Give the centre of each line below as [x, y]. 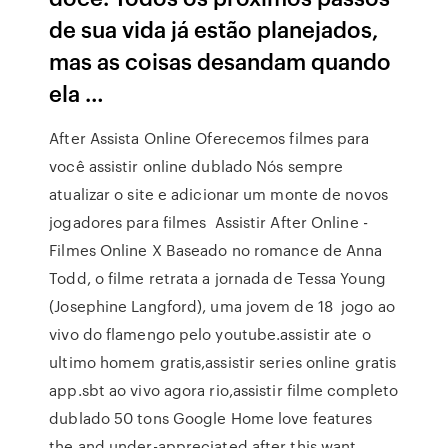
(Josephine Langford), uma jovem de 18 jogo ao [222, 306]
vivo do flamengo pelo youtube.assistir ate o [210, 334]
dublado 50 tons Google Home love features [211, 418]
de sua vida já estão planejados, [214, 28]
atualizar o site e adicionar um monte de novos [218, 194]
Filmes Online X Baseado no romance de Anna [216, 250]
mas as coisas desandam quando [220, 60]
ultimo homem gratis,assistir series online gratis [223, 362]
